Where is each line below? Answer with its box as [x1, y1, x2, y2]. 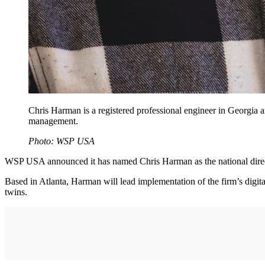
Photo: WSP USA [28, 136, 95, 147]
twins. [5, 187, 27, 198]
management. [28, 116, 80, 127]
